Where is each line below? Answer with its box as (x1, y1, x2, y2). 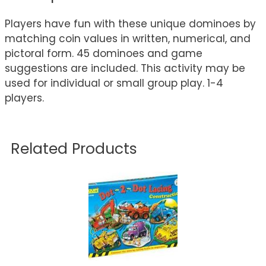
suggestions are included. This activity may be (5, 61, 245, 75)
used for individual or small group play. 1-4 (5, 75, 223, 90)
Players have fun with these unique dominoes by (5, 16, 256, 31)
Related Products (11, 138, 137, 159)
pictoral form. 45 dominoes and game (5, 46, 202, 61)
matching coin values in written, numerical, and (5, 31, 251, 46)
